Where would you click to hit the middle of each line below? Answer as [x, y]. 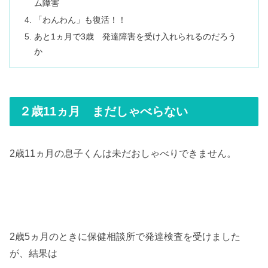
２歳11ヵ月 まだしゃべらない [103, 111]
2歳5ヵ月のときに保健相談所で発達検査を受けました [125, 236]
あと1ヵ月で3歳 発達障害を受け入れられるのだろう [135, 36]
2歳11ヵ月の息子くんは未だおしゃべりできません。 [123, 154]
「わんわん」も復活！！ [80, 19]
